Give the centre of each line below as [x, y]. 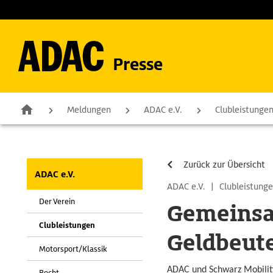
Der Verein [57, 201]
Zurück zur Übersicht [224, 165]
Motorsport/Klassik [73, 249]
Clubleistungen [67, 225]
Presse [138, 64]
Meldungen [89, 110]
